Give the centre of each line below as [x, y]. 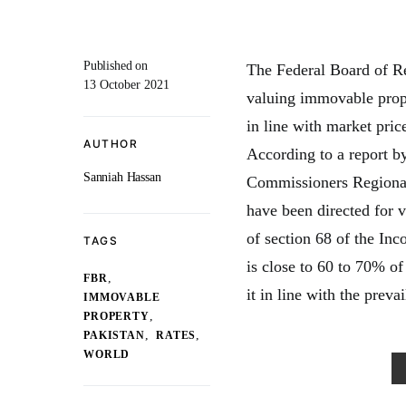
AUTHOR [111, 144]
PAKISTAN [114, 336]
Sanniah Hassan [122, 177]
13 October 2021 [126, 85]
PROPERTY [116, 317]
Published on [116, 66]
